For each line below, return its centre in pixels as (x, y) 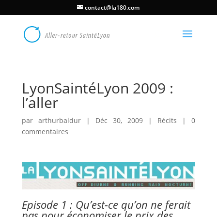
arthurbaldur (59, 120)
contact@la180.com (112, 8)
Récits (167, 120)
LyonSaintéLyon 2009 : (97, 88)
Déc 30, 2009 (119, 120)
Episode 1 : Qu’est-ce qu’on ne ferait (106, 204)
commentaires (45, 132)
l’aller (40, 102)
